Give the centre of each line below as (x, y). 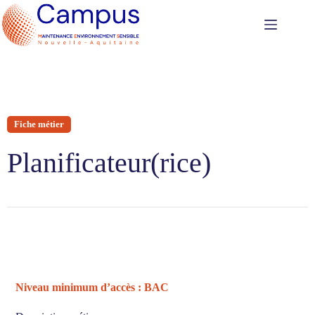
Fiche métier (39, 124)
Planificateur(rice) (109, 163)
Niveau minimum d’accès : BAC (92, 287)
